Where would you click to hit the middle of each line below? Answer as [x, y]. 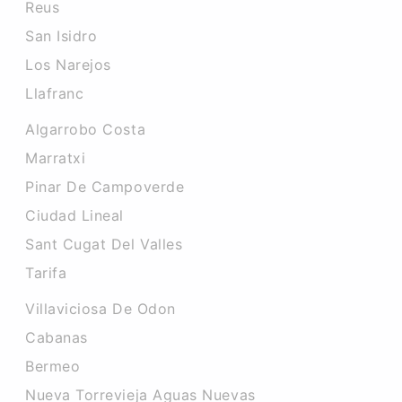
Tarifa [46, 273]
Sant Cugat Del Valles [104, 244]
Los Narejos [68, 65]
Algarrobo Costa [86, 129]
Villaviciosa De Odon [100, 309]
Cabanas [57, 337]
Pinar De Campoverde [105, 187]
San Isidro [61, 36]
